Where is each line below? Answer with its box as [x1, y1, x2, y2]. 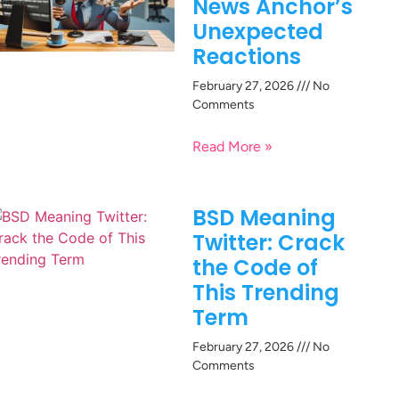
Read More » [192, 137, 273, 155]
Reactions [192, 41, 301, 71]
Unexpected [192, 16, 323, 46]
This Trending [192, 278, 339, 308]
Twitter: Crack [192, 228, 345, 258]
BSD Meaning [192, 203, 336, 233]
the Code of [192, 253, 318, 283]
